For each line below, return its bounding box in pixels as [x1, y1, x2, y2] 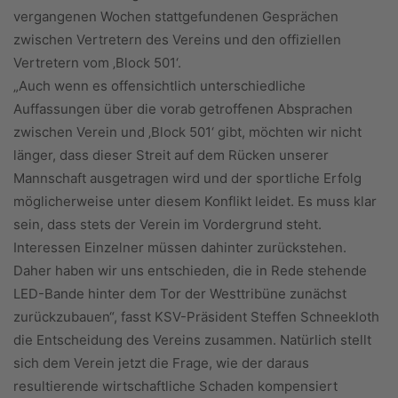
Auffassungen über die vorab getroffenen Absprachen [13, 100, 353, 117]
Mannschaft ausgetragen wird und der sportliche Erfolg [13, 170, 362, 187]
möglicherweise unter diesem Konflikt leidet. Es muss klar [13, 193, 377, 210]
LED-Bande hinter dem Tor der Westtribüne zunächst [13, 285, 346, 302]
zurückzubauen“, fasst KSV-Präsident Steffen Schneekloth [13, 308, 379, 325]
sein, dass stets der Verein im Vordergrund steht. [13, 216, 322, 233]
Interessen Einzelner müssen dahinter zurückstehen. [13, 239, 346, 256]
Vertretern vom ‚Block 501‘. [13, 54, 181, 71]
